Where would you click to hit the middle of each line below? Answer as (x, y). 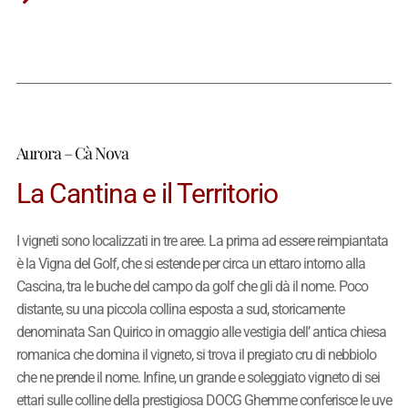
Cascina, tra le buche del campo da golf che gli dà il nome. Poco (192, 287)
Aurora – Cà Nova (72, 153)
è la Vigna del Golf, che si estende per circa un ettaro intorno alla (190, 264)
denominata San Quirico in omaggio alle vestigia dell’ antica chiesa (201, 332)
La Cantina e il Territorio (147, 194)
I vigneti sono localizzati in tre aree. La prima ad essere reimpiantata (202, 241)
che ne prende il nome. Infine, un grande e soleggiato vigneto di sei (198, 378)
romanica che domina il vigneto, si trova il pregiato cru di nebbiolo (196, 355)
